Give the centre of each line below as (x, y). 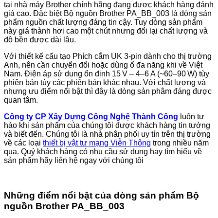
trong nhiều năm (181, 143)
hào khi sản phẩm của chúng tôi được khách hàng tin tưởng (107, 125)
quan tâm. (21, 100)
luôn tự (192, 116)
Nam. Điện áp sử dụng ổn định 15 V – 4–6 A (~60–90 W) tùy (107, 73)
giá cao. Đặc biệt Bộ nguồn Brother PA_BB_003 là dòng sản (108, 13)
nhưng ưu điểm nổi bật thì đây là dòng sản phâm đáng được (108, 91)
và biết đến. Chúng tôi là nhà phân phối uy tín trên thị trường (107, 134)
